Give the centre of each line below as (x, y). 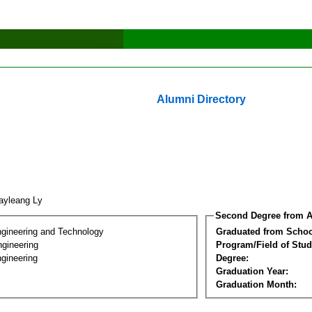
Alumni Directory (201, 99)
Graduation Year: (252, 271)
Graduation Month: (256, 284)
